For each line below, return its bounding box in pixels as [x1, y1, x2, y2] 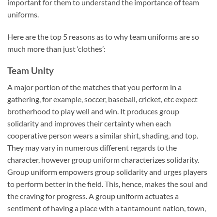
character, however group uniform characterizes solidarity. [7, 155, 199, 165]
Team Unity [7, 64, 54, 76]
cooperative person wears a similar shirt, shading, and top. [7, 131, 198, 140]
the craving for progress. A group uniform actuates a [7, 191, 179, 201]
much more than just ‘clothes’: [7, 44, 106, 53]
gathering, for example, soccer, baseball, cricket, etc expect [7, 94, 198, 104]
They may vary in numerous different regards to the [7, 143, 177, 153]
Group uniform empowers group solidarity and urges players [7, 167, 207, 177]
